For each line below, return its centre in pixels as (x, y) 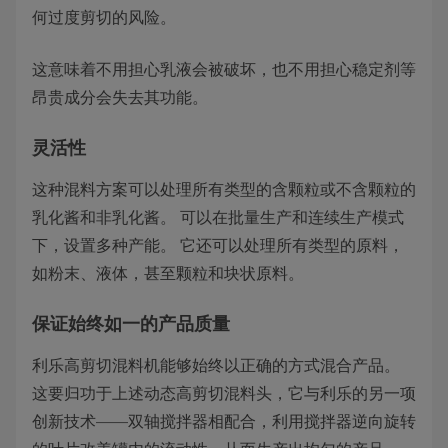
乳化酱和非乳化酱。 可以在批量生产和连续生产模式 (218, 217)
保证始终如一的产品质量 (131, 324)
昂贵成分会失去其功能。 (120, 97)
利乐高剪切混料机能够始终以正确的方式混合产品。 (216, 365)
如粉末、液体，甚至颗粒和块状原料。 (168, 273)
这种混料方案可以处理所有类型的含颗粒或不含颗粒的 (224, 189)
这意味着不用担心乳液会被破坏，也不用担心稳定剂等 (224, 69)
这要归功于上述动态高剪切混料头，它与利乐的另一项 (224, 393)
